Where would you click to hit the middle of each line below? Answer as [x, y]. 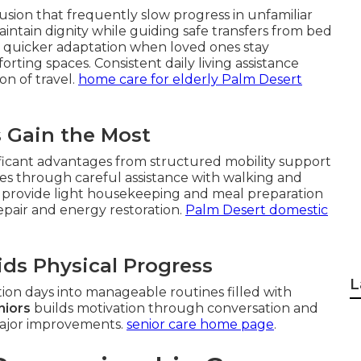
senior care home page [200, 324]
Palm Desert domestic [257, 210]
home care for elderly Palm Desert [190, 79]
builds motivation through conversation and [174, 308]
